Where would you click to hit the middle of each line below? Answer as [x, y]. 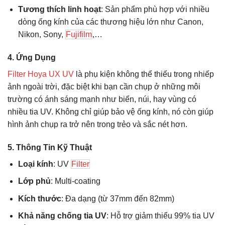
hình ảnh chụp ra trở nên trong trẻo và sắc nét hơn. [97, 124]
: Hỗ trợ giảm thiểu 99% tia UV [160, 216]
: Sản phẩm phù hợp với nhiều [155, 9]
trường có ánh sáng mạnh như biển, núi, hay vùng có [102, 99]
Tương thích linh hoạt [59, 9]
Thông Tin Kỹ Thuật [54, 147]
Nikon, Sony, [41, 34]
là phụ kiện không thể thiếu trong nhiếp [144, 74]
